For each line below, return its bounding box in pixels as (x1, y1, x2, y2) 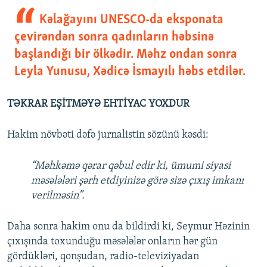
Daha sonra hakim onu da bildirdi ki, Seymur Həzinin (7, 221, 250, 233)
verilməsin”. (31, 190, 85, 202)
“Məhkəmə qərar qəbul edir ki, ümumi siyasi (31, 160, 231, 172)
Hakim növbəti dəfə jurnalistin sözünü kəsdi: (7, 129, 209, 141)
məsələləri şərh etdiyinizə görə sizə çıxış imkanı (31, 175, 244, 187)
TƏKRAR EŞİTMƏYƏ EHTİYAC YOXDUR (7, 98, 190, 110)
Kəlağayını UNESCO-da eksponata (39, 13, 223, 27)
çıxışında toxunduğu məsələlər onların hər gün (7, 236, 218, 248)
